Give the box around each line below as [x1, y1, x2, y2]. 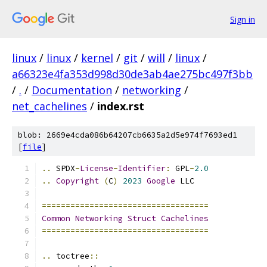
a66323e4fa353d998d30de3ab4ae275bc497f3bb [12, 67, 253, 81]
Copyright [56, 176, 99, 186]
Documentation [32, 83, 112, 97]
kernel [81, 51, 113, 65]
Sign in [230, 13, 255, 25]
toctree [51, 251, 89, 261]
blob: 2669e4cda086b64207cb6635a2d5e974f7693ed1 [18, 130, 237, 140]
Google [147, 176, 175, 186]
